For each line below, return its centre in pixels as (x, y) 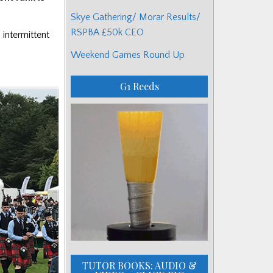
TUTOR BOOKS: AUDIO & (139, 265)
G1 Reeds (139, 86)
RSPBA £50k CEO (107, 32)
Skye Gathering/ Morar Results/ (136, 17)
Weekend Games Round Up (128, 55)
